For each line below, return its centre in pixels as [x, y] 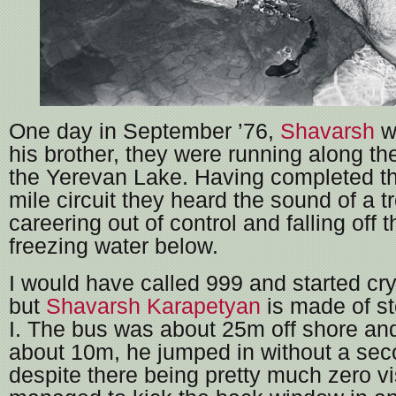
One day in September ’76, [145, 132]
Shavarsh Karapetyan [153, 307]
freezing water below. [114, 247]
